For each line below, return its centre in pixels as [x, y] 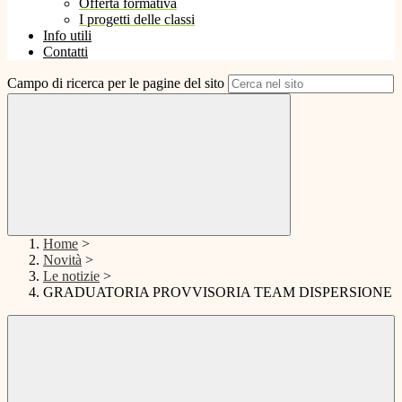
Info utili [67, 36]
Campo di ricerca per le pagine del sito [116, 83]
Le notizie [71, 276]
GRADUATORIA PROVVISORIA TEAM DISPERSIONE [218, 293]
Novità [62, 260]
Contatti [66, 52]
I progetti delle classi [137, 20]
